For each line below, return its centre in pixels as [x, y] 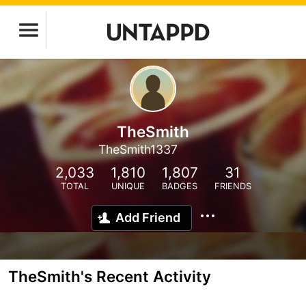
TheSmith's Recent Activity [110, 276]
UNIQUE [128, 186]
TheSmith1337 [138, 149]
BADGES [180, 186]
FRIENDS [233, 186]
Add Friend [148, 218]
